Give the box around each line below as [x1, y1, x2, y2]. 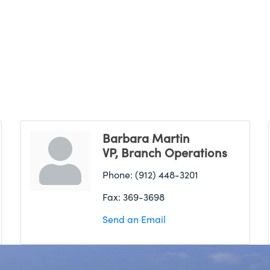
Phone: [102, 168, 133, 181]
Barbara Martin [102, 130, 190, 146]
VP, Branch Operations [102, 144, 227, 160]
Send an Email [102, 213, 166, 225]
